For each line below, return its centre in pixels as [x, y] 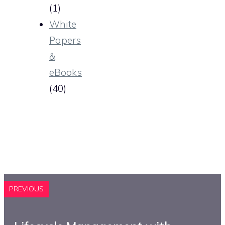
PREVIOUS [26, 189]
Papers [65, 40]
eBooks [66, 73]
